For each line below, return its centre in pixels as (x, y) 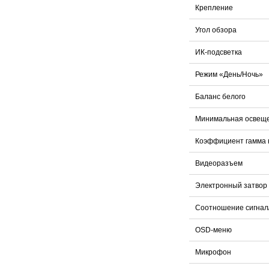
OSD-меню (213, 230)
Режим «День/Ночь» (229, 74)
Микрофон (213, 252)
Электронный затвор (231, 185)
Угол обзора (216, 30)
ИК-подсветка (219, 52)
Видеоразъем (219, 163)
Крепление (214, 8)
